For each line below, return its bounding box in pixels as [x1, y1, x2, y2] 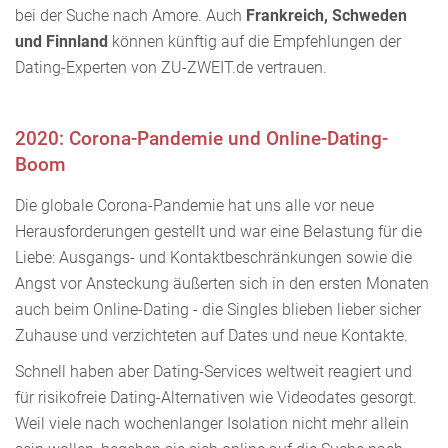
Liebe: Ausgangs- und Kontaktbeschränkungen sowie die [15, 247, 412, 267]
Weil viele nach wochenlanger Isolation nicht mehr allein [15, 413, 409, 433]
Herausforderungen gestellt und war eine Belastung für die [15, 221, 422, 241]
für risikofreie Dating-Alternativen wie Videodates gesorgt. [15, 387, 417, 407]
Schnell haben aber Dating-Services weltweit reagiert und [15, 361, 412, 381]
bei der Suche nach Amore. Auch [15, 5, 246, 25]
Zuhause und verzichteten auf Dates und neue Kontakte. [15, 325, 408, 345]
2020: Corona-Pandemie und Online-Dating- [15, 126, 388, 150]
